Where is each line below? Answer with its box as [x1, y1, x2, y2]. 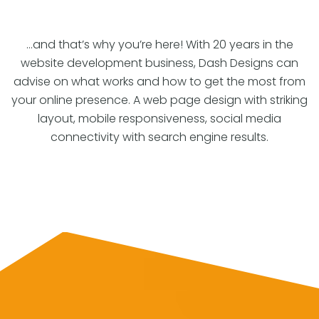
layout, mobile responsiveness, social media [38, 110, 281, 127]
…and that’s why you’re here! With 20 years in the [26, 36, 293, 53]
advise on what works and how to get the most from [14, 73, 305, 90]
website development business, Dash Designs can [21, 55, 298, 71]
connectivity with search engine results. [51, 129, 268, 145]
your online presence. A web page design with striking [11, 92, 308, 108]
